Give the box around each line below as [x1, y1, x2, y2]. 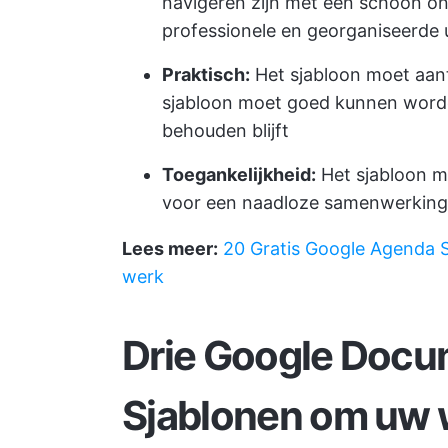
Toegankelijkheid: [162, 164, 316, 185]
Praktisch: [162, 64, 250, 85]
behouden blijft [162, 120, 289, 141]
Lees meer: [122, 238, 218, 259]
